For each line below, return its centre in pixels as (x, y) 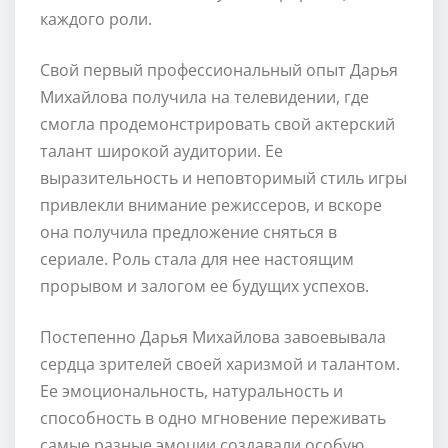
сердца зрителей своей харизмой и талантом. (220, 363)
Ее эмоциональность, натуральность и (191, 390)
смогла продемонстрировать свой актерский (217, 123)
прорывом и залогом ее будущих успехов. (204, 285)
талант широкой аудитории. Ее (161, 150)
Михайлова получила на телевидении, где (204, 96)
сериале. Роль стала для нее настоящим (197, 258)
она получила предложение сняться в (188, 231)
